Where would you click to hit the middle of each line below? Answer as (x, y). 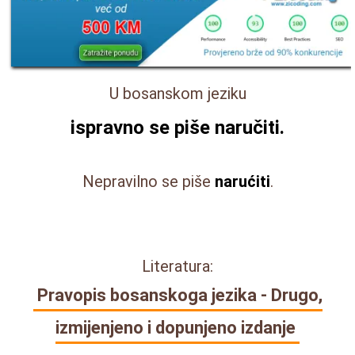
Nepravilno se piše (148, 182)
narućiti (242, 182)
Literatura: (177, 267)
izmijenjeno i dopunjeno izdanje (176, 328)
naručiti (247, 128)
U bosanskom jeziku (177, 94)
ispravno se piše (143, 128)
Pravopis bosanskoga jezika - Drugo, (179, 296)
